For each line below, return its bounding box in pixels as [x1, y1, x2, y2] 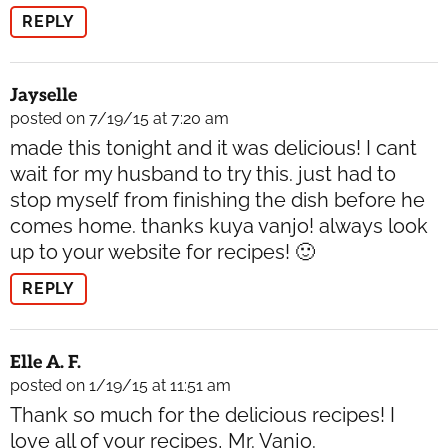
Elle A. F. [10, 351, 81, 373]
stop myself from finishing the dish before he [10, 187, 425, 212]
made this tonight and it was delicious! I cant [10, 135, 417, 160]
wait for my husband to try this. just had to [10, 161, 396, 186]
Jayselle [10, 84, 77, 106]
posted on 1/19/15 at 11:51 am [10, 375, 231, 395]
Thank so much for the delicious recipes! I [10, 402, 395, 427]
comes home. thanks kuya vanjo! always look [10, 213, 428, 238]
